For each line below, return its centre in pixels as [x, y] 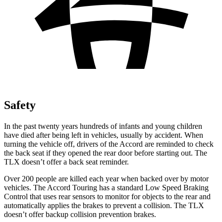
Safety [20, 105]
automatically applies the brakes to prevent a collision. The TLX [104, 205]
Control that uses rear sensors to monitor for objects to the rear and [107, 196]
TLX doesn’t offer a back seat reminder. [66, 162]
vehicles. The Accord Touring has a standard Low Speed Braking [106, 187]
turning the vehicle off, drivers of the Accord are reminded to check [109, 144]
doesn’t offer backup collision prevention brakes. [80, 214]
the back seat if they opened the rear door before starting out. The [106, 153]
